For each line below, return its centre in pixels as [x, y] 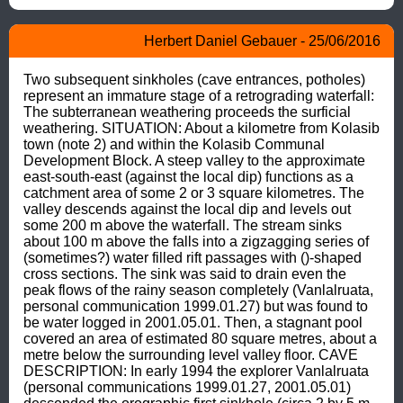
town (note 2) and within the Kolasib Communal [174, 144]
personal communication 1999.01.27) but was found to [196, 306]
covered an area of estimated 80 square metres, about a [200, 338]
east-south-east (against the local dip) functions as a [188, 176]
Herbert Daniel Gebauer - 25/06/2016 [262, 40]
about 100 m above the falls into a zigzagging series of [196, 241]
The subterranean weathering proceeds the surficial [187, 112]
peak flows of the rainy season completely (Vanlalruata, [198, 290]
